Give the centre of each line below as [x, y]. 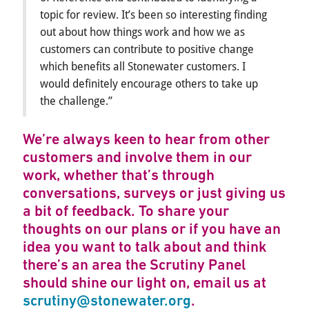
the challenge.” [76, 101]
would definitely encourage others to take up [149, 84]
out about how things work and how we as [142, 32]
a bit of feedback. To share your [126, 211]
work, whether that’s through [119, 175]
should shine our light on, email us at [144, 283]
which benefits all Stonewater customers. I [143, 67]
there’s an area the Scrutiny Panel [134, 265]
